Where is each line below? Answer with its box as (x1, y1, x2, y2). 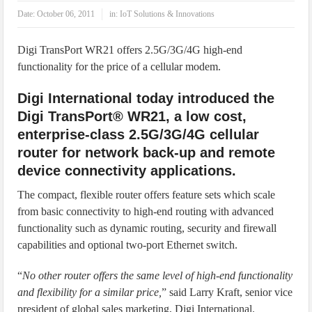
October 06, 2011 (37, 9, 95, 19)
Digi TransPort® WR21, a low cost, (17, 109, 247, 124)
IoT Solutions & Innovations (120, 9, 215, 19)
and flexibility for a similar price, (17, 286, 162, 298)
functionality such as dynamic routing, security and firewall (17, 222, 277, 234)
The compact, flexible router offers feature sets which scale (17, 189, 276, 201)
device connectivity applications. (17, 163, 237, 178)
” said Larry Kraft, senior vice (162, 286, 293, 298)
